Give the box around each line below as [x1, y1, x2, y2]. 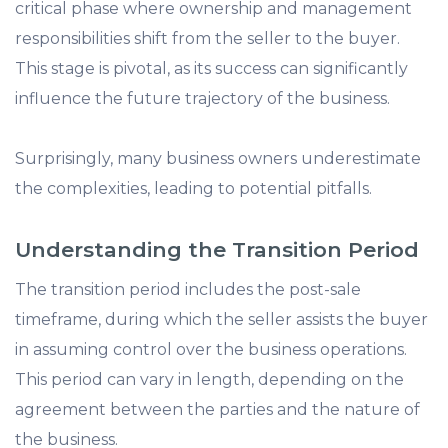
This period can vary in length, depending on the [15, 370, 404, 389]
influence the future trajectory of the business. [15, 89, 390, 108]
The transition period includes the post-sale [15, 280, 361, 299]
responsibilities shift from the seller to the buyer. [15, 29, 400, 48]
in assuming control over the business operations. [15, 340, 407, 359]
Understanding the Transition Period [15, 237, 419, 262]
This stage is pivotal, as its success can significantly [15, 59, 408, 78]
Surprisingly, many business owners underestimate [15, 149, 421, 168]
